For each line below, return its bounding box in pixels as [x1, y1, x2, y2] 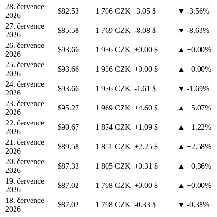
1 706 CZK [95, 7, 131, 15]
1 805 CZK [95, 162, 131, 170]
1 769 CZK [95, 26, 131, 35]
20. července [5, 157, 44, 166]
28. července [5, 2, 44, 11]
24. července [5, 80, 44, 89]
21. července [5, 138, 44, 147]
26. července [5, 41, 44, 50]
